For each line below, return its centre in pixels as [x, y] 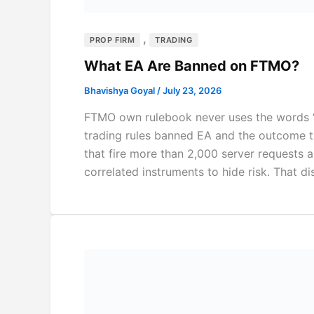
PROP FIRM [112, 40]
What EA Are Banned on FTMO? [193, 66]
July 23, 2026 [192, 91]
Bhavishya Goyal [121, 91]
